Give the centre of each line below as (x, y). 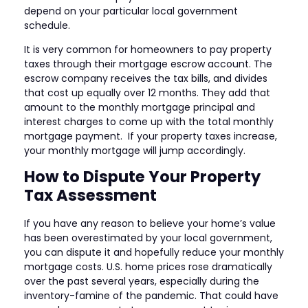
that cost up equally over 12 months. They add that (147, 92)
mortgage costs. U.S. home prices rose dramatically (148, 266)
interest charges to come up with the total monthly (149, 121)
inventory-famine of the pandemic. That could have (151, 295)
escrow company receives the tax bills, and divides (146, 78)
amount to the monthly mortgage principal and (140, 107)
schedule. (48, 25)
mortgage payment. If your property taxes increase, (151, 136)
